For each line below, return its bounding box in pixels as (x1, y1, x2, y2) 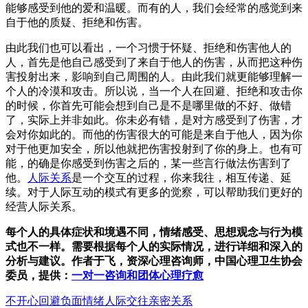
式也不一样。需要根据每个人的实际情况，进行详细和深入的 (5, 240, 302, 252)
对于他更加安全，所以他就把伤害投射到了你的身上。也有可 (5, 142, 302, 155)
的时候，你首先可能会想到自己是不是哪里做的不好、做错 (5, 99, 291, 111)
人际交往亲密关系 (104, 294, 192, 307)
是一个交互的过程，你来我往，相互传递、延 (71, 171, 291, 184)
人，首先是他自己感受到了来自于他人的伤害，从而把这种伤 (5, 56, 302, 68)
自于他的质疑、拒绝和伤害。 (5, 16, 148, 28)
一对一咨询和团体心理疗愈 (71, 269, 203, 281)
